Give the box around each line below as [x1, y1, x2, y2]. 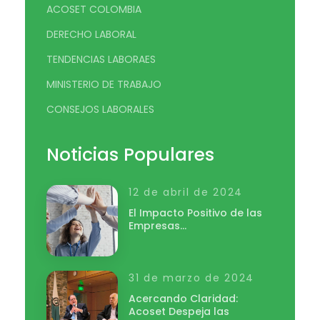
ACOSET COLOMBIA [46, 2, 141, 17]
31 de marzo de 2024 [129, 271, 255, 286]
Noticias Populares [46, 142, 215, 168]
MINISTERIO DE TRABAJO [46, 77, 161, 92]
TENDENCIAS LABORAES [46, 52, 156, 67]
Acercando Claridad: [129, 291, 239, 306]
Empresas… [129, 219, 187, 234]
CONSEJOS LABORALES [46, 102, 154, 117]
